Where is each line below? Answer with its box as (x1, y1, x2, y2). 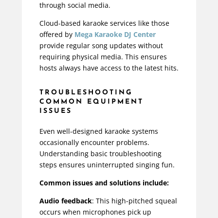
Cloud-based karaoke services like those (39, 18, 169, 28)
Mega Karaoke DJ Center (74, 30, 156, 39)
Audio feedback (39, 196, 92, 206)
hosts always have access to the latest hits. (39, 63, 179, 73)
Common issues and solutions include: (39, 178, 169, 188)
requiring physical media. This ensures (39, 52, 167, 62)
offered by (39, 30, 74, 39)
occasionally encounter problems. (39, 138, 149, 147)
